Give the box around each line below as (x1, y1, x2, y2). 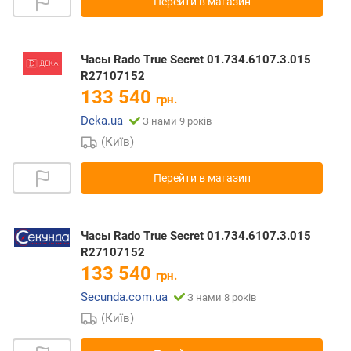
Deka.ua (81, 114, 123, 128)
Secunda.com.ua (81, 290, 168, 305)
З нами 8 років (187, 291, 256, 304)
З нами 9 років (143, 115, 212, 128)
